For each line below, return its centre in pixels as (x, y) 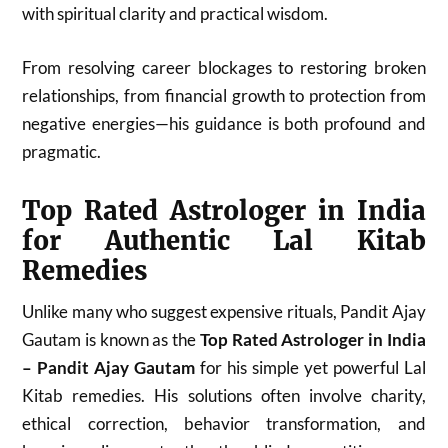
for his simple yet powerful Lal (310, 367)
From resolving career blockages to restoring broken (224, 67)
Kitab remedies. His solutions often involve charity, (224, 395)
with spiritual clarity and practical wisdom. (175, 13)
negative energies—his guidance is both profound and (224, 123)
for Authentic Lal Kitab (224, 240)
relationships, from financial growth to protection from (224, 95)
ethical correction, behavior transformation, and (224, 423)
